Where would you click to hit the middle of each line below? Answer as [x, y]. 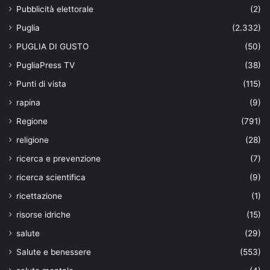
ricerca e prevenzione [58, 159]
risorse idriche [43, 215]
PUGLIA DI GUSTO [52, 47]
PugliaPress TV [46, 65]
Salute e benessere [54, 252]
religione [33, 140]
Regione [32, 121]
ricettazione [39, 196]
